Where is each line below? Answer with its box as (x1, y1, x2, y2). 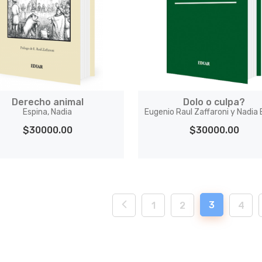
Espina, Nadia (23, 107, 73, 117)
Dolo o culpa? (183, 96, 246, 108)
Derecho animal (11, 96, 84, 108)
